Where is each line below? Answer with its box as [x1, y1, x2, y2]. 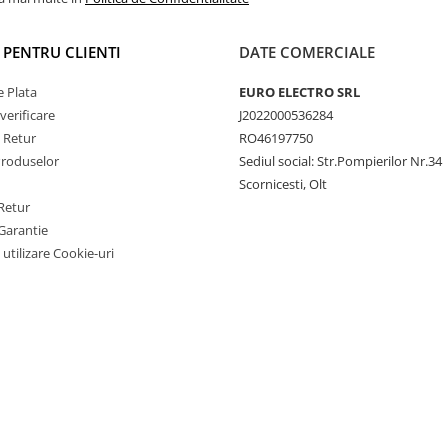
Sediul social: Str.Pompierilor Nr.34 [239, 151, 442, 170]
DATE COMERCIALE [239, 41, 375, 62]
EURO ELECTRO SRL [239, 82, 360, 101]
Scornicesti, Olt [239, 174, 327, 193]
